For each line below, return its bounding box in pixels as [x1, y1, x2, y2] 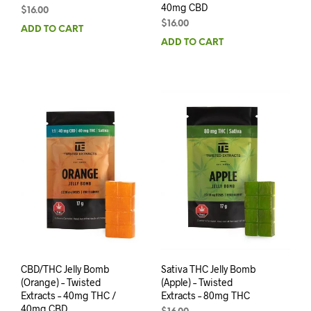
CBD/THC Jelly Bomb [21, 262, 110, 275]
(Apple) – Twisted [160, 276, 233, 288]
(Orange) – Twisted [21, 276, 101, 288]
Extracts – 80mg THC [160, 289, 250, 301]
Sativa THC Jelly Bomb [160, 262, 256, 275]
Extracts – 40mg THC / [21, 289, 116, 301]
